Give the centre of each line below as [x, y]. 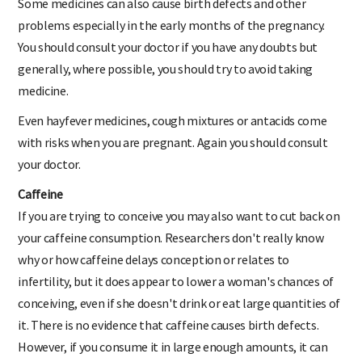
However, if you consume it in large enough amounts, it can [173, 346]
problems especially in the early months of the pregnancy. [172, 25]
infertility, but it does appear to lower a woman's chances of [176, 281]
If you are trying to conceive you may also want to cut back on [179, 215]
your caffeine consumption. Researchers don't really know [171, 237]
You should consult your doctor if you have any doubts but [168, 46]
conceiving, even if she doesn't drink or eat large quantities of [179, 303]
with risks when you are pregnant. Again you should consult [173, 142]
